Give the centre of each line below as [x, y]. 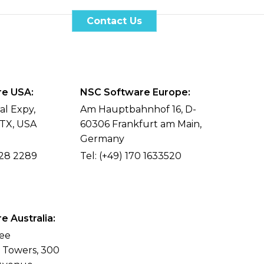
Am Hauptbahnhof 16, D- [138, 109]
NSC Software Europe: [136, 92]
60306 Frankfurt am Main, [141, 124]
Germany [103, 139]
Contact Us [115, 21]
